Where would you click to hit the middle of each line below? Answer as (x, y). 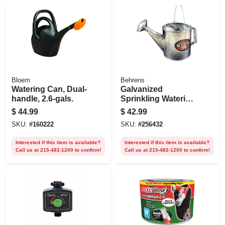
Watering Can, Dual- (49, 89)
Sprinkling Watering (158, 98)
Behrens (132, 80)
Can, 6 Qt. (139, 108)
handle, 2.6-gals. (42, 98)
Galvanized (141, 89)
